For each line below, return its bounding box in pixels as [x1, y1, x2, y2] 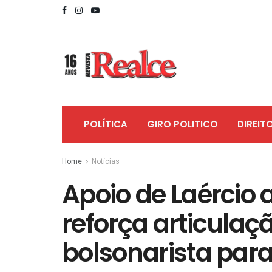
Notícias [92, 156, 120, 167]
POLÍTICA [84, 118, 127, 131]
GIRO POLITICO [147, 118, 218, 131]
